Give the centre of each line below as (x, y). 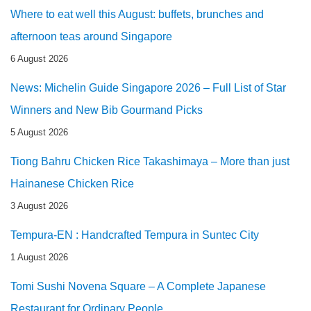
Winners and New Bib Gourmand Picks (107, 110)
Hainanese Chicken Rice (72, 183)
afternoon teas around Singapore (91, 36)
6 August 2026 (39, 58)
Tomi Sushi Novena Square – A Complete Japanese (138, 286)
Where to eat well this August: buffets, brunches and (137, 14)
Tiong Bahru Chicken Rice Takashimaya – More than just (150, 161)
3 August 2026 (39, 205)
